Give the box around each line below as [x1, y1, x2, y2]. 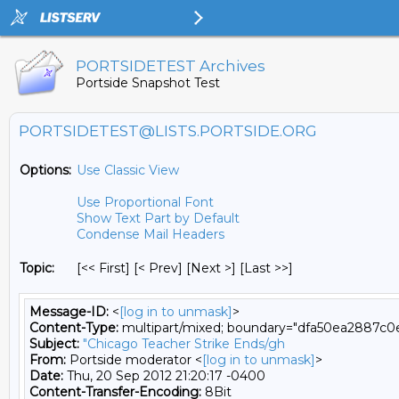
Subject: [29, 336, 79, 352]
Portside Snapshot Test [76, 75, 220, 91]
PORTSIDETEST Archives [76, 57, 265, 75]
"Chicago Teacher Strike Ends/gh [83, 336, 285, 352]
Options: [20, 162, 71, 178]
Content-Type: [29, 320, 118, 336]
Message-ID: [29, 304, 109, 320]
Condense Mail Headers [77, 226, 224, 242]
